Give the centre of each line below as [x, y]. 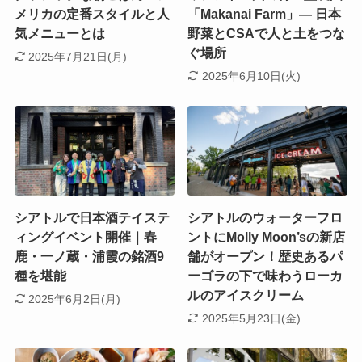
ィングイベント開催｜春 [85, 238]
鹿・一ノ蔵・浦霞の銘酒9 [89, 257]
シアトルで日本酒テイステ [92, 218]
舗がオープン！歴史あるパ [265, 257]
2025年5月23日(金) [251, 318]
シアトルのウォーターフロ [265, 218]
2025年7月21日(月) [78, 56]
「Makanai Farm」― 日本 [265, 15]
